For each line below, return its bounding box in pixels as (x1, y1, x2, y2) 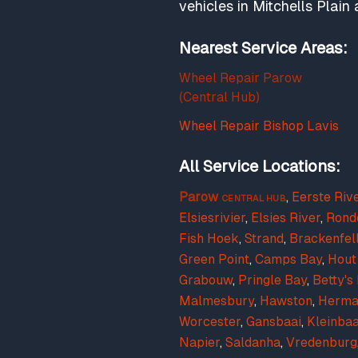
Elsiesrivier (179, 210, 245, 225)
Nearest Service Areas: (179, 39, 348, 57)
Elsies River (251, 210, 320, 225)
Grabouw (179, 272, 233, 288)
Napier (179, 335, 220, 350)
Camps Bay (255, 252, 322, 267)
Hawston (260, 293, 312, 308)
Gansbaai (246, 314, 301, 329)
